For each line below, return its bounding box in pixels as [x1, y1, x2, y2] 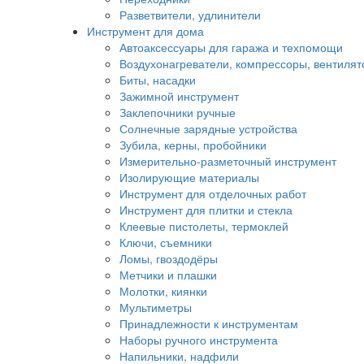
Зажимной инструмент [119, 88, 239, 105]
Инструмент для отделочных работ [119, 185, 306, 202]
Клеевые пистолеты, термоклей [119, 218, 288, 235]
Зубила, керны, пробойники [119, 136, 266, 154]
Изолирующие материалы [119, 169, 259, 186]
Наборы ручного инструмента [119, 331, 278, 349]
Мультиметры [119, 299, 192, 316]
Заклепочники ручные [119, 104, 236, 121]
